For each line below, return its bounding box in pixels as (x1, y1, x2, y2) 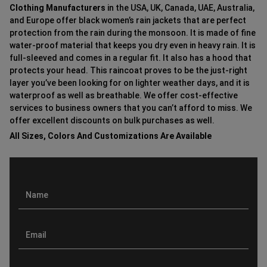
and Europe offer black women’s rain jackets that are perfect (10, 15, 246, 26)
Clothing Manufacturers (10, 3, 105, 13)
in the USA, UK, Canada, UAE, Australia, (105, 3, 254, 13)
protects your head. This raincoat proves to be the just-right (10, 66, 247, 76)
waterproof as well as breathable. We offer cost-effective (10, 91, 238, 101)
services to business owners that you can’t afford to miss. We (10, 103, 252, 113)
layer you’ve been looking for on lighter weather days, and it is (10, 78, 250, 88)
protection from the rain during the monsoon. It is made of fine (10, 28, 256, 38)
